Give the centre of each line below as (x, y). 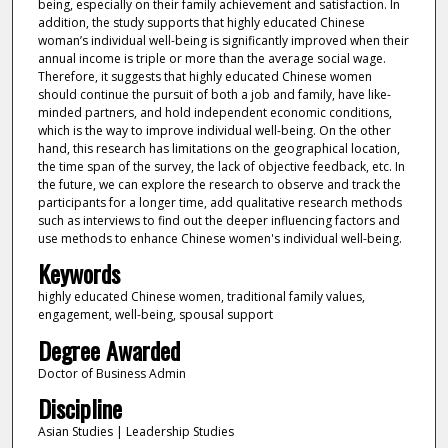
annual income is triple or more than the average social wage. (211, 58)
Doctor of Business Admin (111, 373)
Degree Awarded (108, 349)
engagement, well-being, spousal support (155, 315)
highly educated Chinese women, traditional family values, (201, 297)
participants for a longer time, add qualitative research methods (219, 202)
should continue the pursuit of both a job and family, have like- (214, 94)
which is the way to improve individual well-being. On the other (214, 130)
